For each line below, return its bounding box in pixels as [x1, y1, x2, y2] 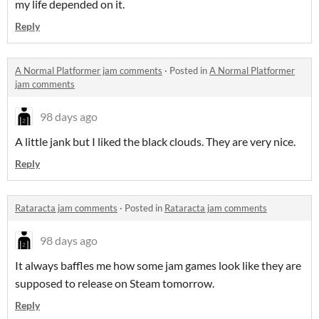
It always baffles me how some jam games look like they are [15, 258, 301, 273]
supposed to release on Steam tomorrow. [15, 276, 214, 291]
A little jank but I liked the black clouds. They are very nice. [15, 135, 296, 149]
